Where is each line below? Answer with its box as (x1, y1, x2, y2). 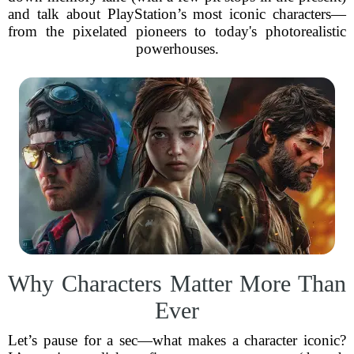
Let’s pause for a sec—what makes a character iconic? (8, 332, 346, 348)
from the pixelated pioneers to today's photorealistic (8, 23, 346, 40)
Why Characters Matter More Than (8, 270, 346, 296)
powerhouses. (135, 40, 219, 57)
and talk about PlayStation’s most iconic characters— (8, 6, 346, 22)
